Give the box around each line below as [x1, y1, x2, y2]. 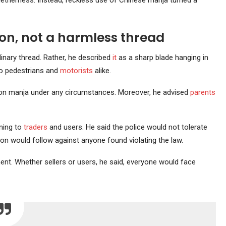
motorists [60, 66, 93, 76]
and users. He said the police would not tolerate [47, 123, 207, 132]
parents [190, 88, 215, 97]
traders [23, 123, 47, 132]
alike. [92, 66, 111, 76]
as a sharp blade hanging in [116, 53, 208, 63]
